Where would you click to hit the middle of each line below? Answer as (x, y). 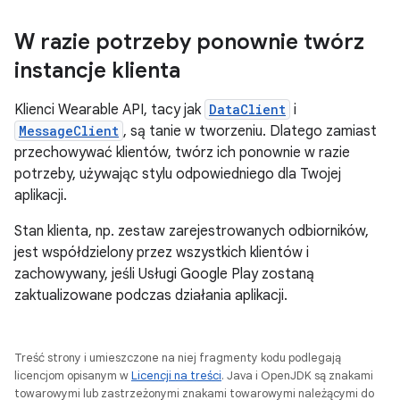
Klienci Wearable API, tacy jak (109, 110)
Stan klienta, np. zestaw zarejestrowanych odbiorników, (192, 231)
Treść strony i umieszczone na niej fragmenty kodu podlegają (178, 358)
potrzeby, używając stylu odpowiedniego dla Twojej (178, 174)
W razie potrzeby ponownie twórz (189, 42)
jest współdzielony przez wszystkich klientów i (162, 253)
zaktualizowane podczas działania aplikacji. (151, 296)
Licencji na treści (176, 375)
